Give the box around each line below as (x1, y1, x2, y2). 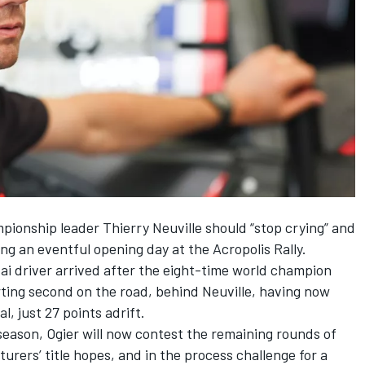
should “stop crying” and (202, 218, 355, 236)
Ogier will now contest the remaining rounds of (46, 323, 336, 342)
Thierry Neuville (103, 218, 202, 236)
